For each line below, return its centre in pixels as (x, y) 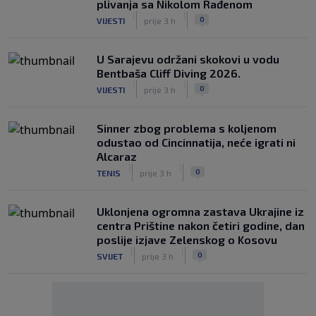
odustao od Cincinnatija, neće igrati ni (196, 142)
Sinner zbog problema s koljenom (187, 128)
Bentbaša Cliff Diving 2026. (169, 73)
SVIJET (110, 256)
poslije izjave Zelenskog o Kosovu (187, 239)
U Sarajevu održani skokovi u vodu (188, 59)
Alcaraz (117, 156)
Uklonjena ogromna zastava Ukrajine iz (200, 211)
